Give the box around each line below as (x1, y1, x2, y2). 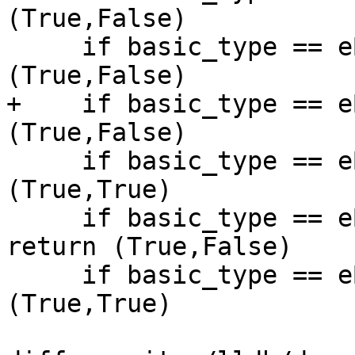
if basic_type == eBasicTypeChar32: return (6, 32, 82, 62)
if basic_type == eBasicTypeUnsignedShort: (6, 204, 82, 233)
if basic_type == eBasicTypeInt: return (6, 261, 82, 290)
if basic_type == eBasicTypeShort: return (6, 147, 82, 176)
